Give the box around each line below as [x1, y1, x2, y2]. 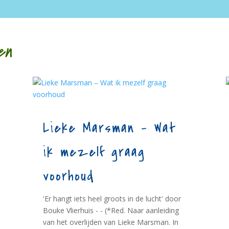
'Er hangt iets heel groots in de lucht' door [42, 194, 181, 204]
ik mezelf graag [42, 143, 145, 163]
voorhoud [42, 167, 95, 187]
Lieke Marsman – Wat [42, 119, 176, 139]
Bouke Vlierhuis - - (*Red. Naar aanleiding [42, 205, 179, 216]
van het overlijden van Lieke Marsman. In [42, 217, 178, 227]
